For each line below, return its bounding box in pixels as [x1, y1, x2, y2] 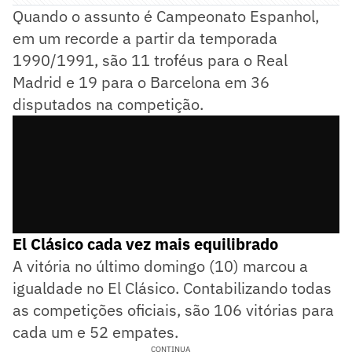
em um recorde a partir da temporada [13, 27, 277, 49]
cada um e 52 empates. [13, 321, 178, 343]
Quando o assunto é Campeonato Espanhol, [13, 5, 319, 27]
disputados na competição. [13, 93, 203, 115]
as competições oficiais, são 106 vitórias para [13, 299, 334, 321]
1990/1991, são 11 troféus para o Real [13, 49, 288, 71]
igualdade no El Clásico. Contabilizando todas [13, 277, 332, 299]
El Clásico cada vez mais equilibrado [13, 233, 278, 255]
